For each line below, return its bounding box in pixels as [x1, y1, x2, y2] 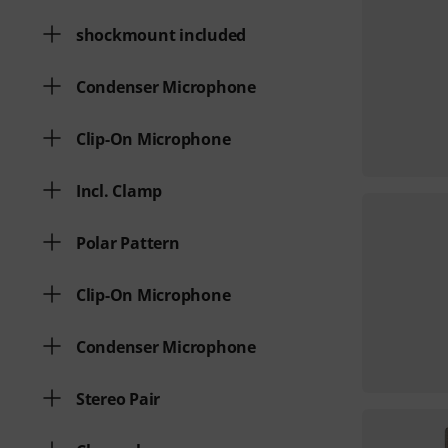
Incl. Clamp [76, 180, 163, 202]
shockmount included [76, 24, 247, 46]
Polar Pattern [76, 232, 180, 254]
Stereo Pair [76, 388, 161, 410]
